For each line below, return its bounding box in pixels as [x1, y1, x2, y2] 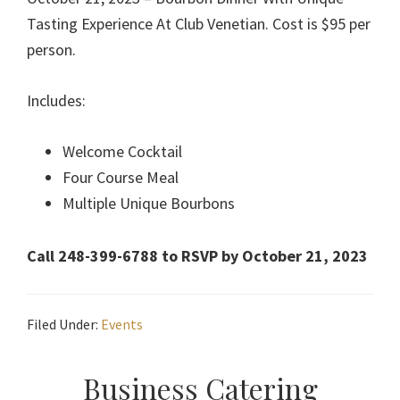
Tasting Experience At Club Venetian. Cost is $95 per [27, 13, 371, 35]
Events [101, 315, 143, 334]
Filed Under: [27, 315, 101, 334]
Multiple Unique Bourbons [62, 193, 235, 214]
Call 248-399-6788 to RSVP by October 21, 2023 [27, 246, 368, 267]
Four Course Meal [62, 167, 179, 188]
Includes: [27, 90, 86, 112]
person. [27, 39, 76, 61]
